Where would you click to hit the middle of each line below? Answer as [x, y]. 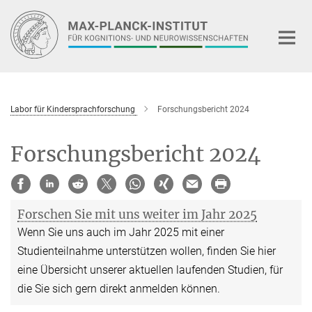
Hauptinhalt [32, 13]
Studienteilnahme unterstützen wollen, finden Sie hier [147, 251]
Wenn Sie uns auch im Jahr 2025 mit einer [121, 233]
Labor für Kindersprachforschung [73, 109]
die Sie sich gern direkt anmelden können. [119, 289]
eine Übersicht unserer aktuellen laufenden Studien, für [150, 270]
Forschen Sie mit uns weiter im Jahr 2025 [137, 215]
